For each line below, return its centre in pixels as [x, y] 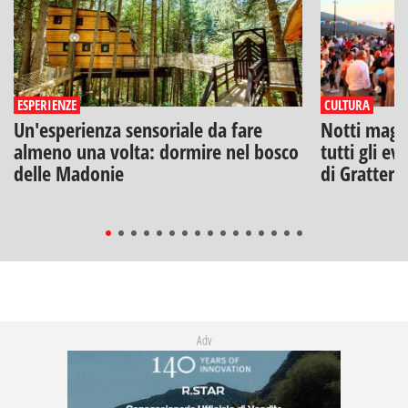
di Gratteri [359, 173]
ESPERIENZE [47, 104]
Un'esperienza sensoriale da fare [138, 129]
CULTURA [347, 104]
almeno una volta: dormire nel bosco [156, 151]
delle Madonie [69, 173]
